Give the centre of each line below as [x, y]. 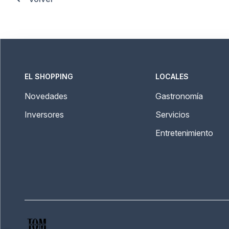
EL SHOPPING [49, 76]
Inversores [44, 114]
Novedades [46, 96]
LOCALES [172, 76]
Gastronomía [179, 96]
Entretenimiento [184, 133]
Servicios [173, 114]
